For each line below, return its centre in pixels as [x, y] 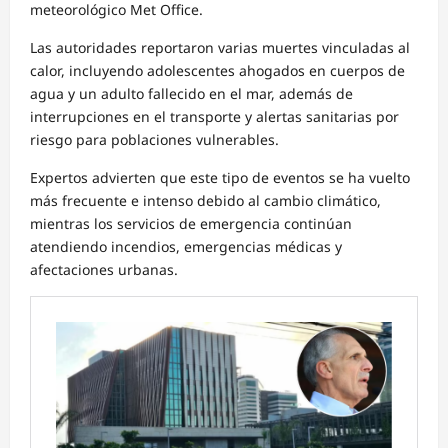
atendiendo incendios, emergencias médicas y [186, 247]
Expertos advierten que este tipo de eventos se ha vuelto [220, 178]
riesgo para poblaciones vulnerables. [154, 140]
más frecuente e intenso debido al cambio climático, [205, 201]
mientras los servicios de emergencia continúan [191, 224]
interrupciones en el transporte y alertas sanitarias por [214, 117]
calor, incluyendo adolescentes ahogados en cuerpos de [217, 71]
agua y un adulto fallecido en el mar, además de [191, 94]
